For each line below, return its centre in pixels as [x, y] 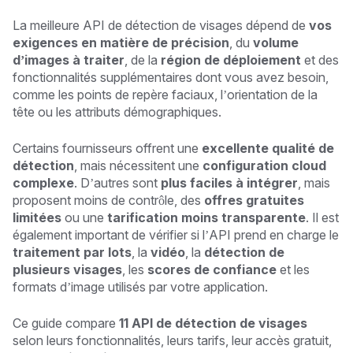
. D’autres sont [117, 182]
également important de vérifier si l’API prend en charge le [176, 234]
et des [320, 59]
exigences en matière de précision [121, 42]
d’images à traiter [69, 59]
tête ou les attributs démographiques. [117, 111]
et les [293, 269]
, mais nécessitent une [138, 165]
